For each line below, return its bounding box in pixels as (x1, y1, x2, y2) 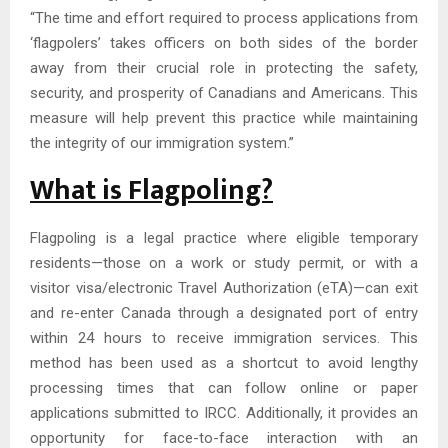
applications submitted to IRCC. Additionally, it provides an (30, 403, 418, 422)
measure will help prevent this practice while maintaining (30, 108, 418, 127)
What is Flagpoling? (30, 166, 273, 214)
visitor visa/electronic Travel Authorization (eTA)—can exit (30, 278, 418, 297)
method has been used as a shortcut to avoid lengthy (30, 353, 418, 372)
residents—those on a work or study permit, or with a (30, 253, 418, 272)
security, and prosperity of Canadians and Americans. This (30, 83, 418, 102)
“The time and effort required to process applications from (30, 8, 418, 27)
